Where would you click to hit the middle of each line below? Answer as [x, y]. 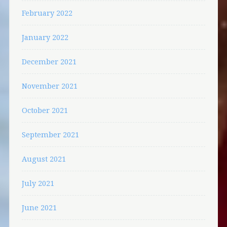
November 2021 [49, 86]
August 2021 [44, 159]
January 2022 [45, 37]
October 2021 [45, 110]
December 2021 [49, 61]
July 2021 [38, 183]
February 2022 [47, 13]
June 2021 [39, 207]
